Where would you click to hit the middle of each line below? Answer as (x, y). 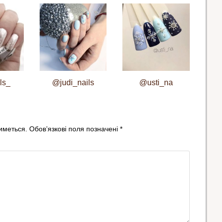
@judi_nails (73, 82)
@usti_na (156, 82)
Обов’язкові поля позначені (75, 129)
